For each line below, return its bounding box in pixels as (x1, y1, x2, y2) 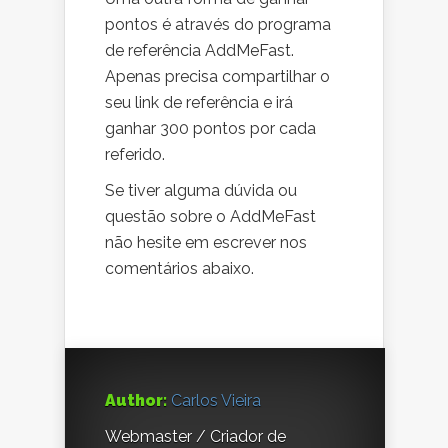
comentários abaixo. (105, 259, 254, 279)
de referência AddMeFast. (105, 41, 294, 61)
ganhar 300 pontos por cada (105, 119, 316, 139)
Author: (105, 391, 167, 411)
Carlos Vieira (171, 391, 261, 411)
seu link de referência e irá (105, 93, 293, 113)
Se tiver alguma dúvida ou (105, 181, 297, 201)
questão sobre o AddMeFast (105, 207, 316, 227)
